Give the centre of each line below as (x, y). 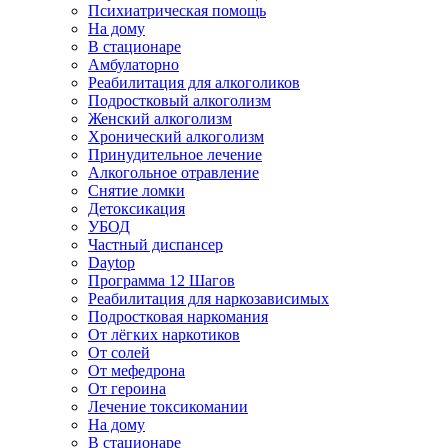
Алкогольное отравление (173, 172)
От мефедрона (136, 370)
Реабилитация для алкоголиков (194, 82)
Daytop (111, 262)
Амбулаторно (133, 64)
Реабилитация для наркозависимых (208, 298)
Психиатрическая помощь (177, 10)
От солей (119, 352)
